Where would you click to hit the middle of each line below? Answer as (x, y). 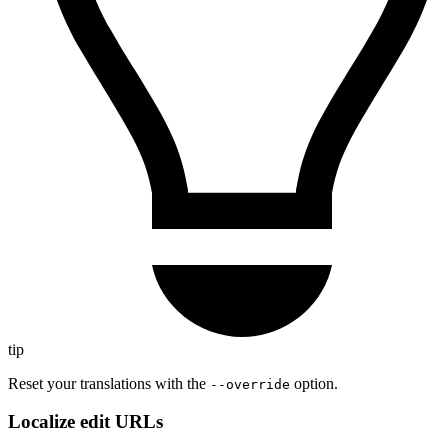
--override (250, 384)
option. (314, 383)
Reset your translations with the (109, 383)
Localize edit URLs (85, 422)
